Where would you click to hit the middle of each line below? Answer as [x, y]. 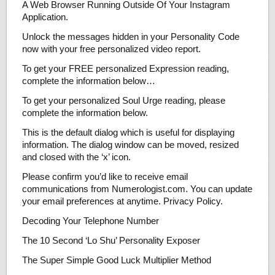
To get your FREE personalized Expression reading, [125, 69]
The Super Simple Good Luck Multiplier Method [116, 260]
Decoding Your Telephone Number [90, 221]
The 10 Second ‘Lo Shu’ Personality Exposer [111, 241]
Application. [45, 17]
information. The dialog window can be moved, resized [130, 145]
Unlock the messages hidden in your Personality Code [130, 37]
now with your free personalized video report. [111, 49]
